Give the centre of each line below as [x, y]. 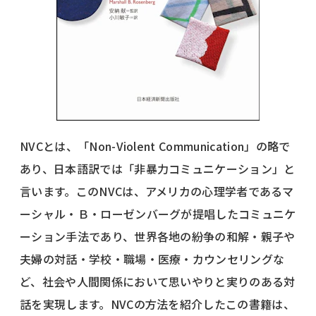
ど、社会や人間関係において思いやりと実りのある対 [158, 281]
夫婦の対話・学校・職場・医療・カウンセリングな [152, 259]
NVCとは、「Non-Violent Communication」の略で [155, 146]
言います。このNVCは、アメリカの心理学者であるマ [157, 191]
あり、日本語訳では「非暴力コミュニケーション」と [158, 168]
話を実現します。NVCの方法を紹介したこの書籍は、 [158, 304]
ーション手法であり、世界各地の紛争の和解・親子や [158, 236]
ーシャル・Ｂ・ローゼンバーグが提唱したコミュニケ [158, 213]
